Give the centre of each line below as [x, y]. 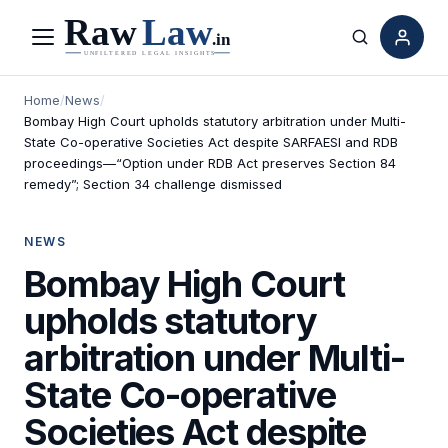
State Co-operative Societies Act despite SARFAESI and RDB [211, 141]
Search [386, 48]
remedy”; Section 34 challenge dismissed [153, 183]
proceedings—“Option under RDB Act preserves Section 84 [210, 162]
